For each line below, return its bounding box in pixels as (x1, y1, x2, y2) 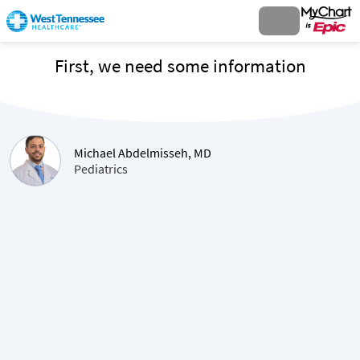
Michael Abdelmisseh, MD (74, 145, 211, 161)
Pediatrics (74, 161, 128, 177)
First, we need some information (54, 55, 306, 77)
